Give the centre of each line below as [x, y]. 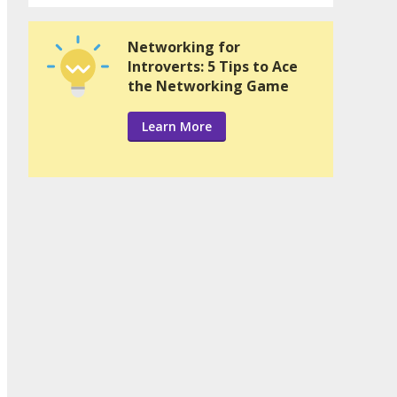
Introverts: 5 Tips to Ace [213, 67]
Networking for [184, 47]
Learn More [177, 127]
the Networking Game [208, 86]
